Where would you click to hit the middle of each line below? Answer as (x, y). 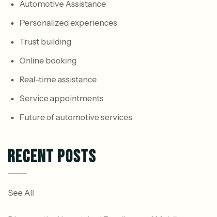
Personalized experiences (68, 23)
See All (21, 193)
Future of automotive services (76, 117)
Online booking (48, 60)
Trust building (45, 41)
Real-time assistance (58, 79)
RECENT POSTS (52, 157)
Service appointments (62, 98)
